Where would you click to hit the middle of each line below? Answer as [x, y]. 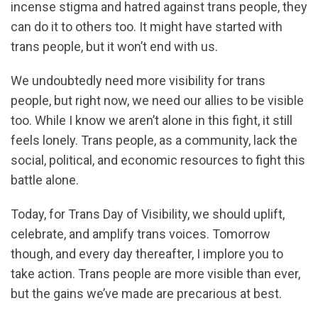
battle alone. [45, 180]
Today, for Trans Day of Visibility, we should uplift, [148, 214]
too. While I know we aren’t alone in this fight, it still [152, 120]
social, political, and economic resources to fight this [158, 160]
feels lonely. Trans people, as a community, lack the [154, 140]
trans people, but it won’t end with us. [114, 46]
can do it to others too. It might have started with [147, 26]
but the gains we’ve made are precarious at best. [146, 293]
